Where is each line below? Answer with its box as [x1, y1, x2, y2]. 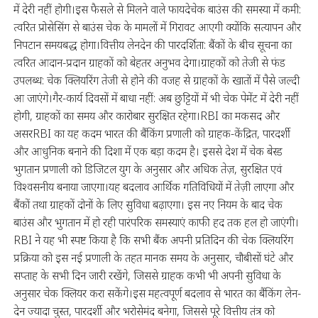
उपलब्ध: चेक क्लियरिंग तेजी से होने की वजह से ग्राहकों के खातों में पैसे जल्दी [13, 72, 300, 88]
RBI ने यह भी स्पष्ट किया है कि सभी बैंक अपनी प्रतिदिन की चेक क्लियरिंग [13, 231, 293, 248]
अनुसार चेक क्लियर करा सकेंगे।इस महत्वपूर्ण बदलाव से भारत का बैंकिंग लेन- [13, 285, 301, 301]
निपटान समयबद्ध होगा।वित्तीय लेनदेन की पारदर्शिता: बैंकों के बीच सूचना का [13, 36, 292, 53]
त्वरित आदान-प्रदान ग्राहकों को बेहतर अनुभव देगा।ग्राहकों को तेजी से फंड [13, 54, 285, 70]
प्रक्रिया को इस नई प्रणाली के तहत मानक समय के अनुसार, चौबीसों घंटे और [13, 249, 293, 265]
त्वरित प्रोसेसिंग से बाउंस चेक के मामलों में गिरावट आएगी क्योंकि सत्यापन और [13, 18, 301, 35]
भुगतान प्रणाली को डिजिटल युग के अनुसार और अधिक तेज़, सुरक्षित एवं [13, 160, 282, 177]
